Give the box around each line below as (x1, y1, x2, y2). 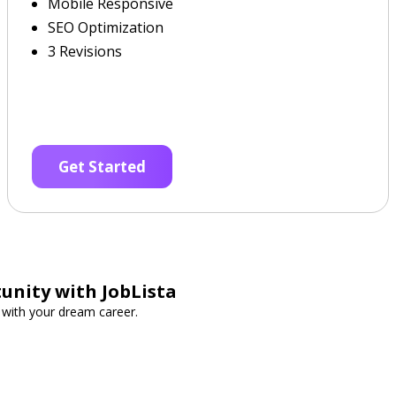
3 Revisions (48, 42, 123, 61)
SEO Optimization (48, 18, 164, 37)
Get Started (58, 156, 147, 177)
